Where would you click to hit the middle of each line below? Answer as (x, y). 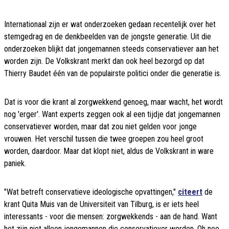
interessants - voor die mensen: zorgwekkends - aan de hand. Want (111, 217)
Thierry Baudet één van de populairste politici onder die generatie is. (113, 74)
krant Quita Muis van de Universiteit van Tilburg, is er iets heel (101, 204)
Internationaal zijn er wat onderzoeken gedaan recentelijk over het (110, 25)
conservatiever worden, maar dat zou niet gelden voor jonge (100, 127)
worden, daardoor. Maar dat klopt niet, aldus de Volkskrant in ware (109, 151)
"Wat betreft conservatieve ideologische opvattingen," (91, 192)
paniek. (15, 164)
